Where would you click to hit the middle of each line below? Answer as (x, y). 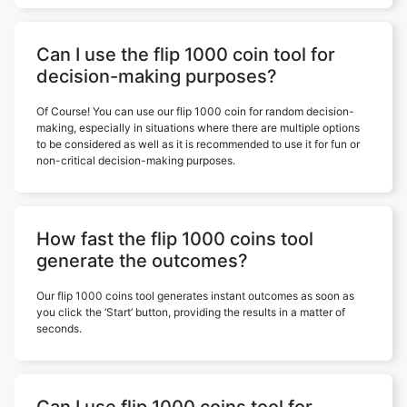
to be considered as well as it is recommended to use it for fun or (198, 144)
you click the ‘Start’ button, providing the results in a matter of (191, 312)
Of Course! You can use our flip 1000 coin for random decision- (195, 111)
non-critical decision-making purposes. (136, 160)
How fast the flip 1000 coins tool (175, 239)
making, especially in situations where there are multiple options (198, 128)
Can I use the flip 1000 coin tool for (186, 55)
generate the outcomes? (142, 261)
